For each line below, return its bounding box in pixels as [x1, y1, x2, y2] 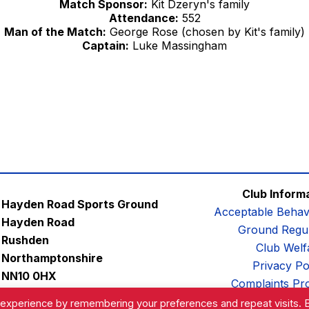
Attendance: [108, 11, 179, 26]
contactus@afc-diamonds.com [37, 287, 196, 301]
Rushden [1, 233, 50, 248]
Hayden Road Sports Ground [1, 197, 159, 212]
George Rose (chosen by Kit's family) [106, 25, 305, 39]
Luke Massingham [129, 39, 227, 53]
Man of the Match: [4, 25, 106, 39]
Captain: [82, 39, 129, 53]
